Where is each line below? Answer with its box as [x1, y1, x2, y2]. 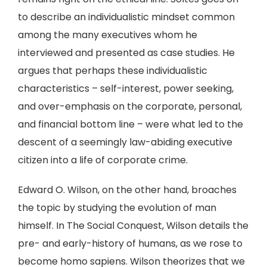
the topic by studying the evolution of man [18, 201, 216, 215]
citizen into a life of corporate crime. [18, 153, 188, 167]
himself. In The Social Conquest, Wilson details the [18, 219, 249, 232]
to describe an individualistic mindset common [18, 10, 235, 24]
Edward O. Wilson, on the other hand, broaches [18, 183, 237, 197]
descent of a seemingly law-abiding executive [18, 135, 232, 149]
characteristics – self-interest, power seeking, [18, 82, 234, 95]
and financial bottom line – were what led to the [18, 117, 243, 131]
